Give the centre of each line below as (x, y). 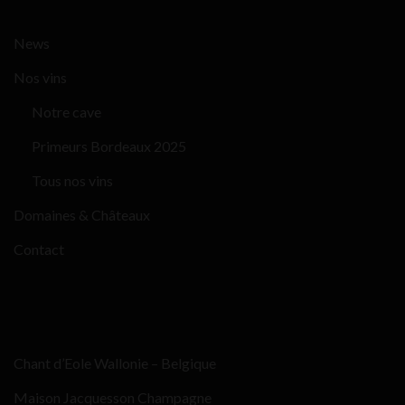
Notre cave (66, 112)
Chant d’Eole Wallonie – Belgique (115, 363)
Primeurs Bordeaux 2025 (109, 146)
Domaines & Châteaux (82, 215)
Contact (39, 249)
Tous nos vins (72, 180)
